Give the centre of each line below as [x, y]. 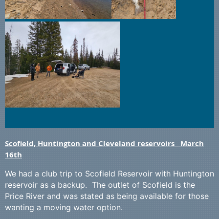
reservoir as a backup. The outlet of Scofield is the [100, 185]
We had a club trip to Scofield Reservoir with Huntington [109, 174]
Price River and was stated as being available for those [107, 196]
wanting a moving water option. [64, 208]
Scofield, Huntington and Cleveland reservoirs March [104, 144]
